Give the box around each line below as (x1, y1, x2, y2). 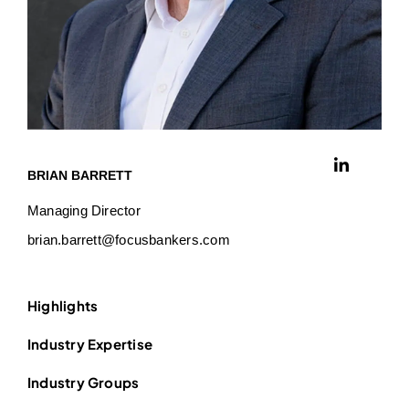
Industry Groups (26, 373, 140, 391)
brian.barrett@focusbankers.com (26, 232, 230, 247)
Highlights (26, 297, 99, 314)
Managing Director (26, 203, 141, 218)
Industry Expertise (26, 335, 153, 352)
